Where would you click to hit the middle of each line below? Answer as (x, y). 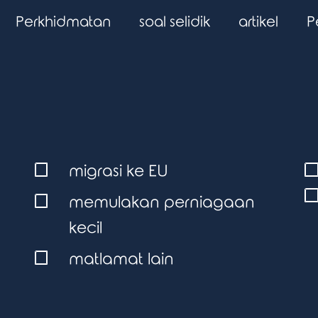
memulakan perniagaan (161, 203)
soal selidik (175, 22)
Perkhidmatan (63, 22)
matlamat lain (121, 259)
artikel (258, 22)
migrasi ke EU (118, 171)
